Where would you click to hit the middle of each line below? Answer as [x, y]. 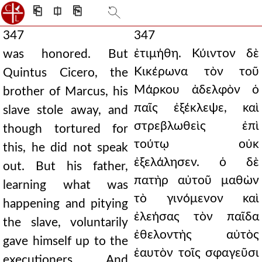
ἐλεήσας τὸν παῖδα [196, 217]
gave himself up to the [65, 241]
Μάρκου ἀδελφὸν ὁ [196, 90]
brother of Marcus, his [65, 92]
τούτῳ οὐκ [196, 144]
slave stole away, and [65, 110]
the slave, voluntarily [65, 223]
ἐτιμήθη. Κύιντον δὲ [196, 54]
